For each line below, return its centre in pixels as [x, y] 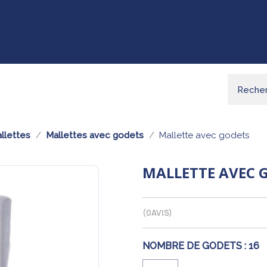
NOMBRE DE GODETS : [194, 246]
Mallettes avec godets [95, 135]
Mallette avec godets [204, 135]
